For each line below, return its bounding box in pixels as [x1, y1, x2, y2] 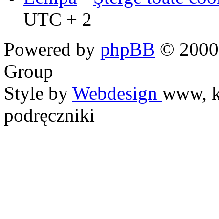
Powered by [4, 38, 100, 60]
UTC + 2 [23, 8, 92, 30]
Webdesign [72, 82, 162, 104]
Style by [4, 82, 72, 104]
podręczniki [4, 104, 95, 126]
